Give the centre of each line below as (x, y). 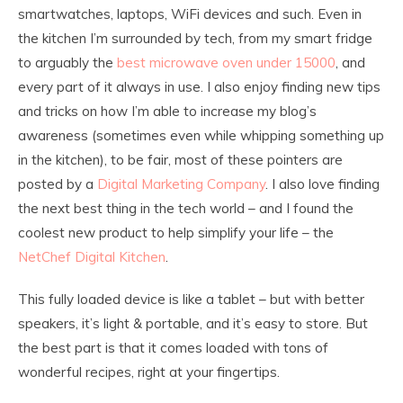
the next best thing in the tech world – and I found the (186, 209)
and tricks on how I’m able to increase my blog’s (167, 112)
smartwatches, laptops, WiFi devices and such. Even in (190, 14)
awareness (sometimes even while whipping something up (201, 136)
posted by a (58, 184)
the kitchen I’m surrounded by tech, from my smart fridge (195, 39)
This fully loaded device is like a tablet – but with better (191, 300)
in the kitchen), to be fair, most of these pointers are (180, 160)
